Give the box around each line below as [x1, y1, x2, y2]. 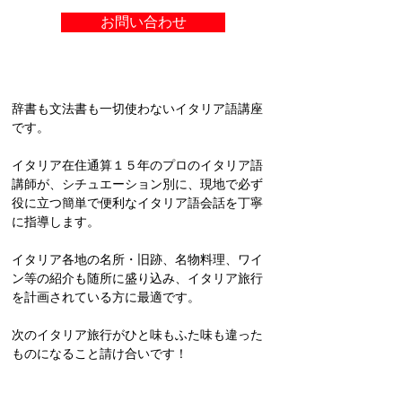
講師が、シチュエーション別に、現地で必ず [12, 177, 263, 191]
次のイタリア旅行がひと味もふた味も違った [12, 328, 263, 342]
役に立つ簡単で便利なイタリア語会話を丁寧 [12, 196, 263, 210]
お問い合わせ [100, 13, 187, 31]
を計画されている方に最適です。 [12, 290, 200, 304]
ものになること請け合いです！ [12, 346, 188, 361]
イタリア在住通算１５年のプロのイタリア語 [12, 158, 263, 172]
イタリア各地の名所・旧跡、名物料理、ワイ [12, 252, 263, 267]
